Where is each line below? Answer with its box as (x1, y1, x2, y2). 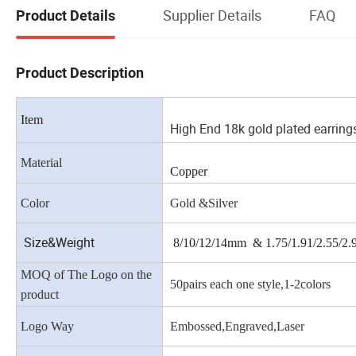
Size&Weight (21, 233, 95, 251)
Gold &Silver (167, 195, 241, 210)
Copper (167, 164, 207, 178)
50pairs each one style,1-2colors (167, 277, 331, 291)
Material (21, 155, 62, 169)
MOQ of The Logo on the (21, 267, 152, 281)
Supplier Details (163, 5, 261, 25)
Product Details (16, 6, 115, 24)
